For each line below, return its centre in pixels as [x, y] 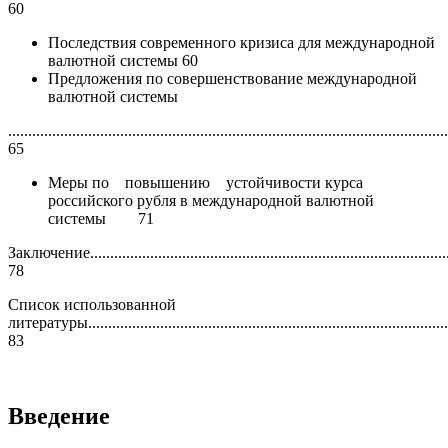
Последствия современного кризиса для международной [241, 42]
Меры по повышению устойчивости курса [205, 182]
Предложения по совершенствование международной [232, 78]
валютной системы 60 [123, 60]
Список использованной [92, 304]
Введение [59, 416]
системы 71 [101, 218]
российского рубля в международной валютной [211, 200]
